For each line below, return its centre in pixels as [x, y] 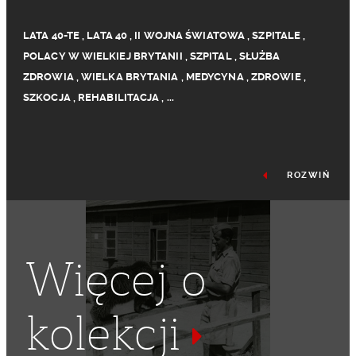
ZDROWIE [276, 77]
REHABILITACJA [119, 97]
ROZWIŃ [306, 175]
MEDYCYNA [215, 77]
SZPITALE [277, 35]
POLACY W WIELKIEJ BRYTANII [103, 56]
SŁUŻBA [259, 56]
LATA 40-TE [51, 35]
